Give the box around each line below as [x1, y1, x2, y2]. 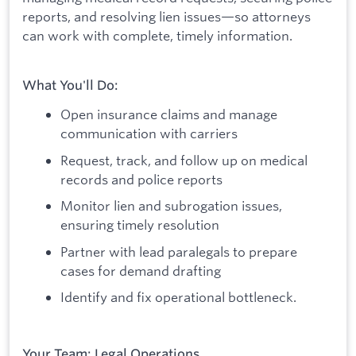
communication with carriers [60, 124, 238, 141]
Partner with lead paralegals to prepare [60, 242, 297, 260]
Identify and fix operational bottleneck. [60, 288, 296, 306]
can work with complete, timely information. [22, 27, 292, 44]
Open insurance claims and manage [60, 105, 277, 122]
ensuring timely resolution [60, 216, 219, 234]
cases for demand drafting [60, 261, 221, 279]
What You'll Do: [22, 77, 118, 94]
